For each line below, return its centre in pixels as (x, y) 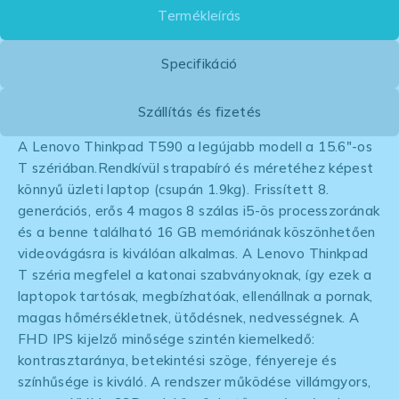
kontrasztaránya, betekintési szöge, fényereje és (177, 360)
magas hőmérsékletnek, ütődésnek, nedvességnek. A (188, 317)
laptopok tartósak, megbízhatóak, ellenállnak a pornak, (195, 296)
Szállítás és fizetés (199, 111)
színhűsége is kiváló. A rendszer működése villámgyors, (195, 381)
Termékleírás (199, 15)
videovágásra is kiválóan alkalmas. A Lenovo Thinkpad (193, 253)
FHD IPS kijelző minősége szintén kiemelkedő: (167, 338)
